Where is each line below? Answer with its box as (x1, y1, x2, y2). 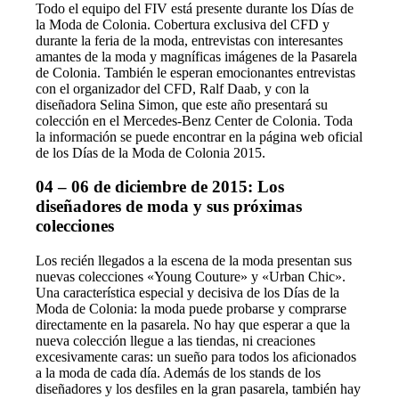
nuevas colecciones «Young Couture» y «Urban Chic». (36, 269, 346, 285)
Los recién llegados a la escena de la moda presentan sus (36, 253, 353, 269)
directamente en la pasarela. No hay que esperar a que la (36, 317, 351, 333)
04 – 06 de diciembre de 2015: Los (36, 177, 285, 197)
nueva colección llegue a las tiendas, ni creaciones (36, 333, 316, 349)
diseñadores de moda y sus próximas (36, 197, 303, 216)
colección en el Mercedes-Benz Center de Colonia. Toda (36, 112, 354, 128)
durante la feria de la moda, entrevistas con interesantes (36, 32, 344, 48)
